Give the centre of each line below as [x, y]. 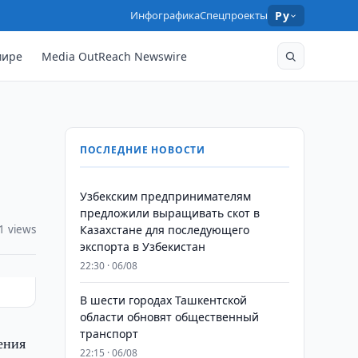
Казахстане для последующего [164, 230]
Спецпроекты [234, 15]
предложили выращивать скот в [169, 213]
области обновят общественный [169, 317]
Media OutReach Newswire [115, 56]
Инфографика [165, 15]
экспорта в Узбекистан [142, 247]
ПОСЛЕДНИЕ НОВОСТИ [143, 150]
